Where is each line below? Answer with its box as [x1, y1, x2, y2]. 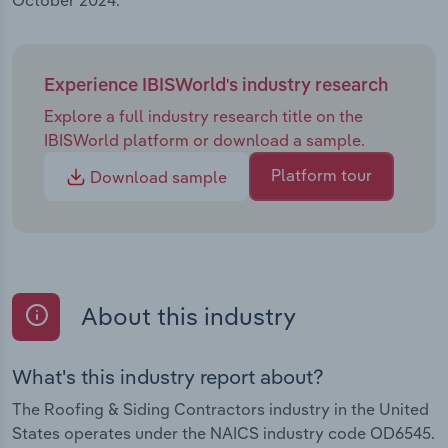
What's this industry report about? [12, 363, 324, 389]
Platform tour [271, 165, 372, 186]
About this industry [76, 301, 296, 332]
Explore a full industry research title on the [44, 105, 363, 126]
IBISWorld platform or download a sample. [44, 129, 365, 150]
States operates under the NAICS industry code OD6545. [12, 422, 435, 443]
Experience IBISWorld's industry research [44, 77, 388, 96]
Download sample [86, 167, 227, 188]
